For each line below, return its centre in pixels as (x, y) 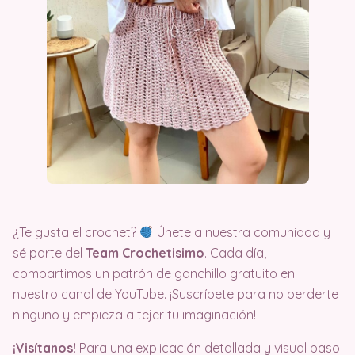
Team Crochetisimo (145, 252)
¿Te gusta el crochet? (76, 232)
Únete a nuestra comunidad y (242, 232)
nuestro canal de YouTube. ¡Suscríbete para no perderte (176, 294)
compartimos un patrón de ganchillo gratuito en (154, 273)
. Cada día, (235, 252)
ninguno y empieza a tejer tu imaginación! (134, 314)
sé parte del (49, 252)
